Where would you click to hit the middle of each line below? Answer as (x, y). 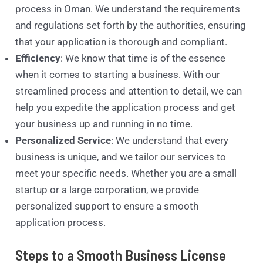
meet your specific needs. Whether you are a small (126, 173)
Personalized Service (63, 140)
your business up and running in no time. (104, 124)
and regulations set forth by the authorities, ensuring (131, 25)
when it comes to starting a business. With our (118, 74)
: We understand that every (170, 140)
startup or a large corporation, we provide (107, 189)
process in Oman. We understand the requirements (128, 9)
